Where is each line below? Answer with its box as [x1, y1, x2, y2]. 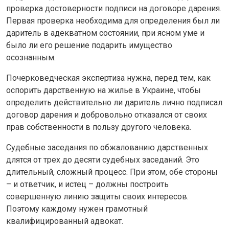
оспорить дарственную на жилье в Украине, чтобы [6, 85, 201, 95]
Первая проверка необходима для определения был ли [6, 15, 220, 26]
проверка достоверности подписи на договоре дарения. [6, 3, 221, 13]
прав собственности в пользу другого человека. [6, 122, 191, 132]
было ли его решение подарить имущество [6, 40, 172, 50]
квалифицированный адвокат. [6, 216, 123, 226]
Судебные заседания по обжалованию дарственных [6, 142, 208, 152]
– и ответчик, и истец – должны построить [6, 179, 169, 189]
